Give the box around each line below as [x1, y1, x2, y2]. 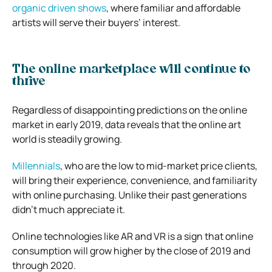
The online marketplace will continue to [12, 63, 250, 76]
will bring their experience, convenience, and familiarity [12, 173, 257, 187]
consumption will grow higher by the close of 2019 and [12, 243, 250, 257]
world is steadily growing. [12, 132, 122, 146]
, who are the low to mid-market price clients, [60, 158, 257, 172]
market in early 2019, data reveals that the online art [12, 117, 241, 131]
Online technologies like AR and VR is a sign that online [12, 229, 253, 243]
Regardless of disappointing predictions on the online [12, 103, 247, 117]
